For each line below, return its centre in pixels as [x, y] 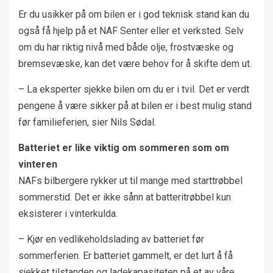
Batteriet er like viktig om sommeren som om [124, 147]
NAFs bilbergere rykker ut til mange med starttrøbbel [130, 180]
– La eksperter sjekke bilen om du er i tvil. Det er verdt [134, 89]
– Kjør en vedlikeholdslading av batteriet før [111, 239]
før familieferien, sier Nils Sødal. [87, 122]
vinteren [38, 164]
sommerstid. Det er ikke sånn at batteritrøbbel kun [125, 197]
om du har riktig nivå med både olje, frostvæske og [126, 47]
